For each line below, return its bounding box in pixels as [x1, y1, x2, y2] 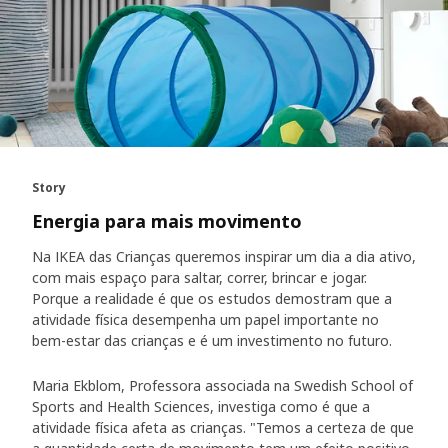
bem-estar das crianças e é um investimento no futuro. [32, 331, 392, 351]
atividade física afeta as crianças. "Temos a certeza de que [32, 418, 414, 438]
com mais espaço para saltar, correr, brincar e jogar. [32, 268, 367, 288]
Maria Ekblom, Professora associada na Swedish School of [32, 376, 413, 396]
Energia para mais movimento [32, 209, 302, 234]
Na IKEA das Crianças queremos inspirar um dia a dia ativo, [32, 247, 416, 267]
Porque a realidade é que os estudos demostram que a [32, 289, 392, 309]
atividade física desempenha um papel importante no [32, 310, 379, 330]
